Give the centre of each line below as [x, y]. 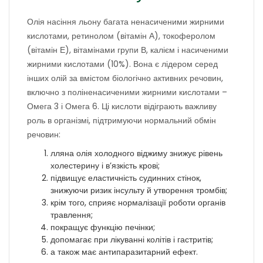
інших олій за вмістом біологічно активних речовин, [125, 78]
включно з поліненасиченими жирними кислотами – [127, 92]
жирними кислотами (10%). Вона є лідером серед [122, 64]
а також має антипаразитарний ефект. [124, 252]
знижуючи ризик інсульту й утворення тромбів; [139, 190]
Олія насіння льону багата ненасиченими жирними [126, 22]
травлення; [72, 215]
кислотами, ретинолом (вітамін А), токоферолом [121, 36]
